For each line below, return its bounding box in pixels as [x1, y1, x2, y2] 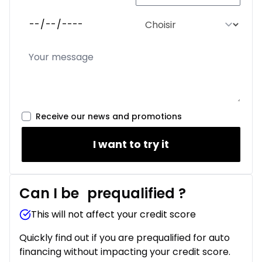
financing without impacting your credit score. [19, 245, 230, 259]
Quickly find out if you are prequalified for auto [19, 231, 230, 245]
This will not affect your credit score [31, 208, 196, 222]
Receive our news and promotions [36, 111, 182, 123]
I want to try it [93, 137, 169, 152]
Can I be [19, 184, 82, 204]
